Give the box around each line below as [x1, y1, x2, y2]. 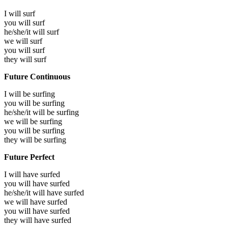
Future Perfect [4, 152, 54, 161]
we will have [4, 197, 47, 206]
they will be [4, 135, 44, 144]
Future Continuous [4, 72, 70, 81]
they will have [4, 215, 51, 224]
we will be [4, 117, 40, 126]
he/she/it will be [4, 107, 56, 117]
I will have [4, 169, 40, 179]
